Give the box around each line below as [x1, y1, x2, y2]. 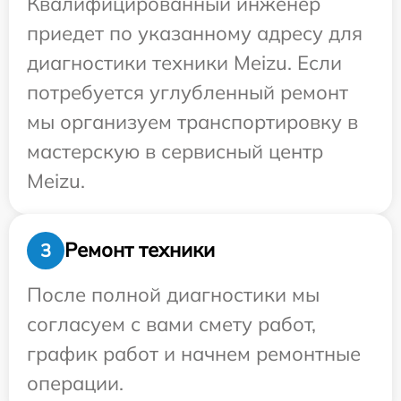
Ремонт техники [64, 237, 215, 263]
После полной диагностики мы [27, 281, 320, 307]
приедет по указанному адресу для [27, 20, 363, 46]
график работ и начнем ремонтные [27, 340, 361, 366]
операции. [27, 370, 124, 396]
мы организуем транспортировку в [27, 108, 358, 134]
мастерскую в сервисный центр [27, 138, 323, 164]
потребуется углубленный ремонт [27, 79, 348, 105]
